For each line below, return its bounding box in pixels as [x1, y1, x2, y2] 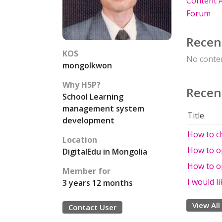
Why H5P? [62, 79, 101, 90]
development [62, 115, 114, 126]
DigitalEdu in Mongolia [62, 146, 147, 157]
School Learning [62, 91, 123, 102]
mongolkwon [62, 60, 112, 71]
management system [62, 103, 144, 114]
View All [192, 200, 220, 210]
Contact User [68, 202, 116, 212]
